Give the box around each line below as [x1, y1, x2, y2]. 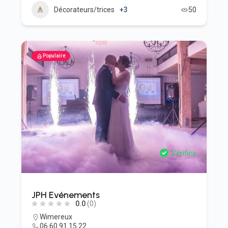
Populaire [42, 53, 66, 59]
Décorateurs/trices [53, 6, 115, 14]
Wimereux [39, 213, 72, 221]
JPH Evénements [31, 189, 100, 201]
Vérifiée [171, 149, 197, 158]
